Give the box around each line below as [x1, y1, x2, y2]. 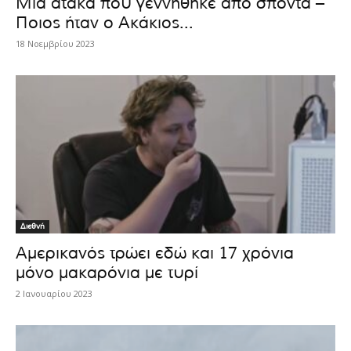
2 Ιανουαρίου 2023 [16, 287, 92, 299]
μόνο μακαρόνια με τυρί [16, 264, 198, 281]
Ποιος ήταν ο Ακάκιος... [16, 15, 194, 32]
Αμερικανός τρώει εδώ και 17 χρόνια [16, 244, 294, 262]
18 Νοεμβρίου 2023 [16, 38, 95, 50]
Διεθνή [20, 222, 45, 230]
